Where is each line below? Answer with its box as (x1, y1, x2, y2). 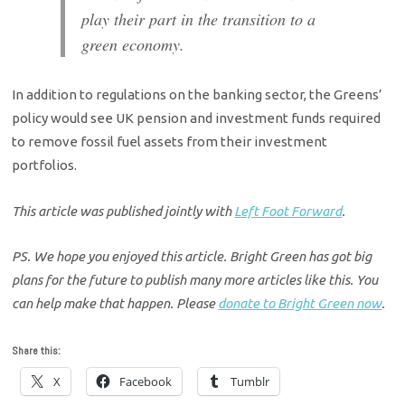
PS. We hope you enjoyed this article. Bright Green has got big (12, 249, 372, 265)
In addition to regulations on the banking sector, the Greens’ (12, 87, 383, 103)
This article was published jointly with (12, 202, 235, 219)
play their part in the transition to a (81, 8, 316, 31)
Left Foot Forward (234, 202, 343, 219)
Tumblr (231, 372, 270, 390)
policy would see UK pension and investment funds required (12, 110, 381, 127)
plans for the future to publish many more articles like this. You (12, 272, 379, 288)
